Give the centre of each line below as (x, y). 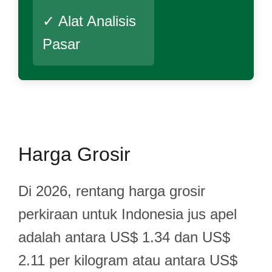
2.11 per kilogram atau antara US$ (128, 260)
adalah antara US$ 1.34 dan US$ (124, 237)
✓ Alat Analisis (89, 21)
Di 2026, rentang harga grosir (112, 191)
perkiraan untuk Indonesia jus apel (127, 214)
